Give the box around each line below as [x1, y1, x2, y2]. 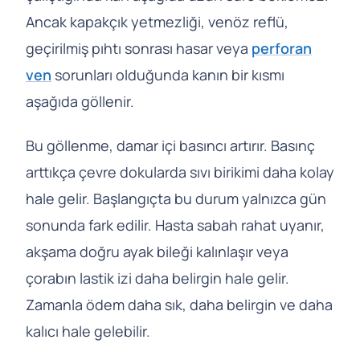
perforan [252, 39, 312, 59]
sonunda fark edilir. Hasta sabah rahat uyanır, [26, 215, 325, 235]
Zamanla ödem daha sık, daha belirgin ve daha [26, 295, 333, 315]
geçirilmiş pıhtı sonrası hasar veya [26, 39, 252, 59]
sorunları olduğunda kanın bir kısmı [51, 65, 284, 85]
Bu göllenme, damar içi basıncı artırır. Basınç [26, 136, 315, 156]
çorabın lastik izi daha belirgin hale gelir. [26, 268, 289, 288]
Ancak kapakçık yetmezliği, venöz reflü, [26, 12, 288, 32]
